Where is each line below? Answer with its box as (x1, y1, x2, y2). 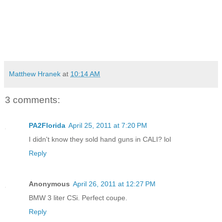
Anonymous (29, 180, 70, 188)
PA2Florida (29, 121, 65, 130)
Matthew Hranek (9, 69, 60, 78)
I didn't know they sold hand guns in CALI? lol (29, 135, 171, 144)
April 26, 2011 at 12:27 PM (73, 180, 156, 188)
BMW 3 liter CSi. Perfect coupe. (29, 194, 127, 202)
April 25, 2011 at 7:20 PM (68, 121, 147, 130)
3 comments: (5, 94, 60, 105)
